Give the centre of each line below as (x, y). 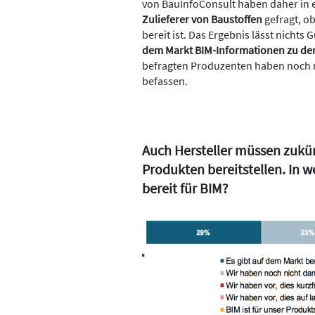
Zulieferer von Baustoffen (202, 19)
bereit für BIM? (185, 188)
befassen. (167, 81)
